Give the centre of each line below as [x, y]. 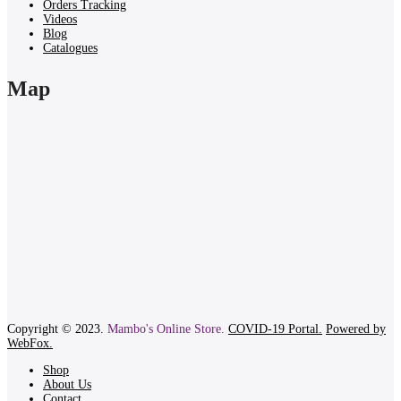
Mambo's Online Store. [166, 328]
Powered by [356, 328]
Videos [60, 19]
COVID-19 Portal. [275, 328]
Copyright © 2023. [57, 328]
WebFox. [30, 343]
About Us [67, 384]
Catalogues [70, 47]
